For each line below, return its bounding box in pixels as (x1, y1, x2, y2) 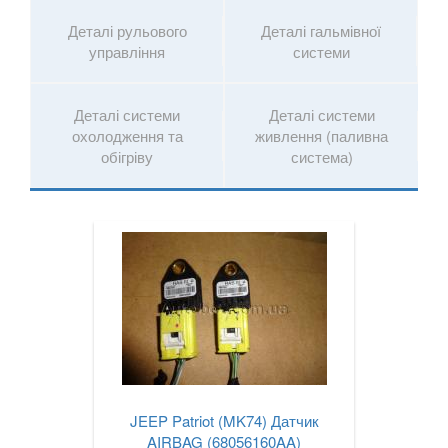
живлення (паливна (255, 125, 388, 147)
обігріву (101, 146, 153, 168)
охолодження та (71, 125, 183, 147)
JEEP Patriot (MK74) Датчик (129, 410, 319, 432)
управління (89, 41, 165, 63)
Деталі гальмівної (261, 20, 381, 42)
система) (290, 146, 353, 168)
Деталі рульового (67, 20, 187, 42)
